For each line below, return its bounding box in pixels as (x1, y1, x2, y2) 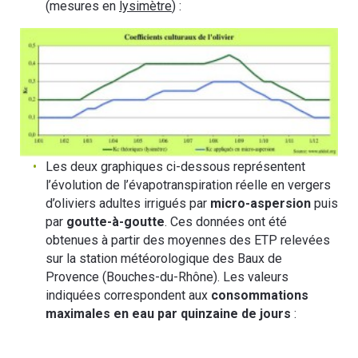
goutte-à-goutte (66, 213, 165, 229)
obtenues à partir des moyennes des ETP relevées (46, 232, 330, 248)
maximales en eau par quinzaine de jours (46, 305, 291, 321)
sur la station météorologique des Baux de (46, 250, 282, 266)
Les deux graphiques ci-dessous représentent (46, 158, 305, 174)
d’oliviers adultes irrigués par (46, 195, 210, 211)
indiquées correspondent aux (46, 287, 211, 303)
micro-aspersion (210, 195, 311, 211)
